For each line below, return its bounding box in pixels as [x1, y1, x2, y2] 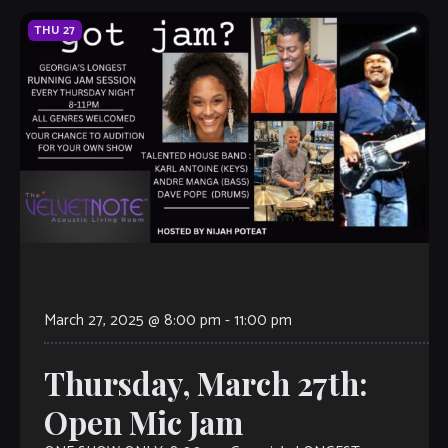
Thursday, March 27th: [43, 362, 368, 405]
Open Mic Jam [43, 401, 243, 444]
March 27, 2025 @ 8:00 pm [43, 308, 221, 334]
